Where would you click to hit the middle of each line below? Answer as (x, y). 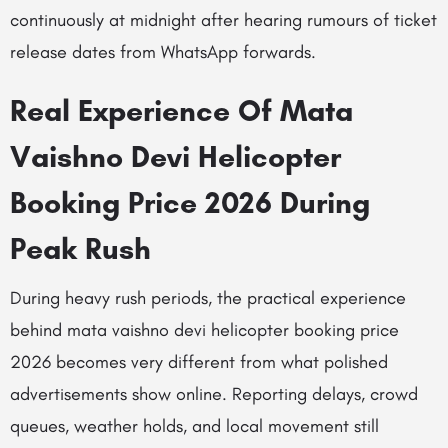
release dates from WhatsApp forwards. (163, 52)
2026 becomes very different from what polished (199, 362)
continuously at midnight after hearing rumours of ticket (223, 20)
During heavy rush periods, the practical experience (208, 298)
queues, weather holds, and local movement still (194, 426)
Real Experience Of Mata (181, 110)
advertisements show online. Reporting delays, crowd (214, 394)
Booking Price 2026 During (190, 202)
